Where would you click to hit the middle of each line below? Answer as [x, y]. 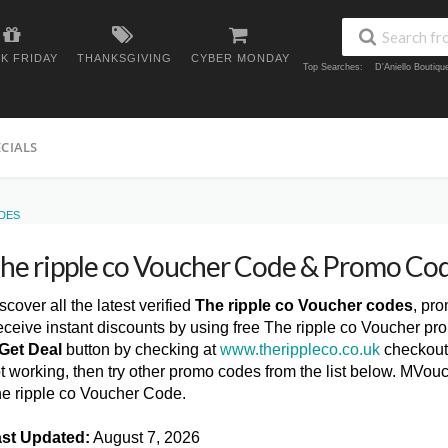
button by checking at [141, 349]
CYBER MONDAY [240, 58]
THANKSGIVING [124, 58]
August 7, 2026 [145, 437]
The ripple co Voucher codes [304, 305]
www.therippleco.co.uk [300, 349]
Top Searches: [333, 67]
